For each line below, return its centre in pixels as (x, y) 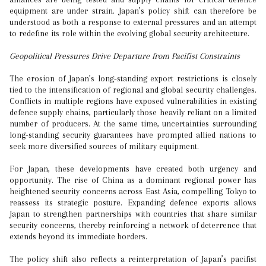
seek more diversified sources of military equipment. (104, 146)
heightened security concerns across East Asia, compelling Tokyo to (133, 191)
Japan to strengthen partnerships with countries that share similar (133, 214)
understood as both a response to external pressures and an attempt (133, 22)
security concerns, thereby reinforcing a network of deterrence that (133, 225)
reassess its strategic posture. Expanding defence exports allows (133, 202)
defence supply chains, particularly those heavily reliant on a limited (133, 112)
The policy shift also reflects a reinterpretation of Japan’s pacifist (133, 259)
